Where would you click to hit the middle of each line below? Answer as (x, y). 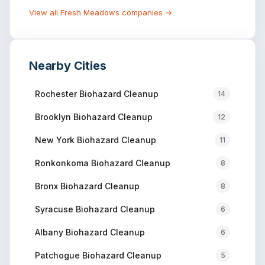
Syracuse (54, 209)
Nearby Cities (68, 66)
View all (45, 13)
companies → (146, 13)
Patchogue (57, 255)
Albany (49, 232)
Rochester (56, 93)
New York (55, 140)
